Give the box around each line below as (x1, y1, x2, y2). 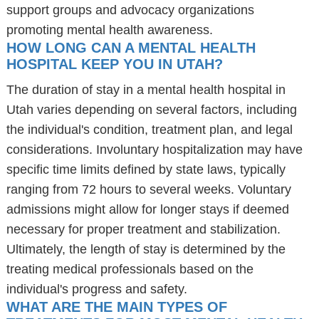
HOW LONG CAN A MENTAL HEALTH (6, 40, 256, 56)
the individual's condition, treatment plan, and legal (6, 122, 293, 137)
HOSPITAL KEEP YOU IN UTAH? (6, 56, 223, 72)
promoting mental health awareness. (6, 23, 213, 37)
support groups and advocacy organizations (6, 3, 254, 17)
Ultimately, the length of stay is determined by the (6, 242, 286, 256)
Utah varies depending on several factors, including (6, 103, 297, 117)
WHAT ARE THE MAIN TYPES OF (6, 299, 227, 315)
